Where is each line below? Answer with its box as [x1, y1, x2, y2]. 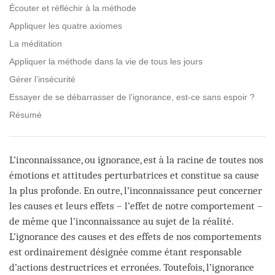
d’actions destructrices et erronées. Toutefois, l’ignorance [9, 261, 254, 273]
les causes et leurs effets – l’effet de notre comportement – [9, 199, 263, 212]
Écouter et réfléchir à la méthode [9, 2, 136, 13]
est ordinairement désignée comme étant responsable [9, 246, 242, 258]
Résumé [9, 109, 42, 120]
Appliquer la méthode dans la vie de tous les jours [9, 56, 203, 66]
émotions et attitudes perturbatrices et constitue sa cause [9, 169, 259, 181]
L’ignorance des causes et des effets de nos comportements [9, 230, 261, 242]
